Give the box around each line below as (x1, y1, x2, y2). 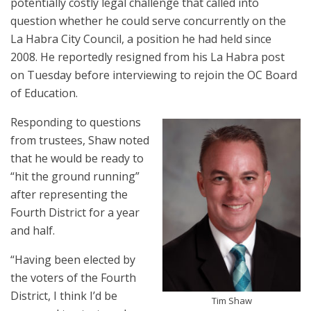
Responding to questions (10, 115, 141, 130)
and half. (10, 223, 55, 238)
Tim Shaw (211, 294, 252, 308)
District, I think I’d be (10, 288, 117, 303)
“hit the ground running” (10, 169, 140, 184)
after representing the (10, 187, 128, 202)
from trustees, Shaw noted (10, 133, 149, 148)
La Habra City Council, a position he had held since (10, 31, 271, 47)
